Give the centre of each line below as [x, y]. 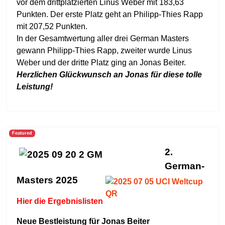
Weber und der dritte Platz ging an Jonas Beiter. [101, 63]
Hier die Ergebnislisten [60, 201]
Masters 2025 [47, 180]
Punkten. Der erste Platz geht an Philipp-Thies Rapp [110, 14]
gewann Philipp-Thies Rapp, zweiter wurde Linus [104, 50]
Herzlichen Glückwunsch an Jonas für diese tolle [109, 75]
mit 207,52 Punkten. [52, 26]
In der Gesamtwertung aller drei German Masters [103, 38]
